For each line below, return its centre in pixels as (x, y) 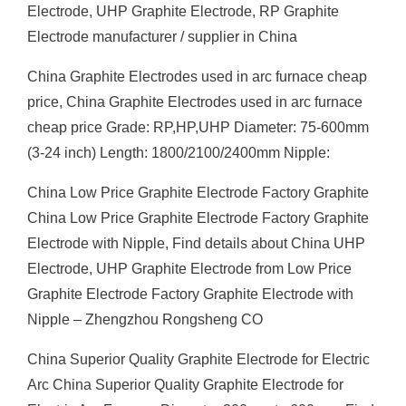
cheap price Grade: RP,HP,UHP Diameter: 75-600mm (198, 127)
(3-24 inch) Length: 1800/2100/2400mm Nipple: (179, 153)
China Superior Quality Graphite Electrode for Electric (198, 359)
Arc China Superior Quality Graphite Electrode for (185, 385)
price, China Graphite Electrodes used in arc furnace (195, 102)
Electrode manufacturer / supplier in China (162, 37)
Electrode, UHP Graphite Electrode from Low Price (189, 269)
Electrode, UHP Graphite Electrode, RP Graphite (183, 11)
